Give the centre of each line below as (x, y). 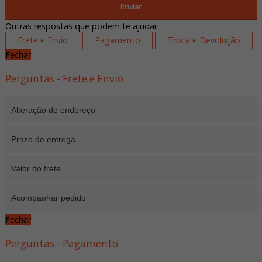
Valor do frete (36, 168)
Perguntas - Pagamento (61, 243)
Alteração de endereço (53, 110)
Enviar (131, 6)
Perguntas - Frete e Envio (64, 78)
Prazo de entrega (43, 139)
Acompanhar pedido (48, 198)
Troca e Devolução (204, 40)
